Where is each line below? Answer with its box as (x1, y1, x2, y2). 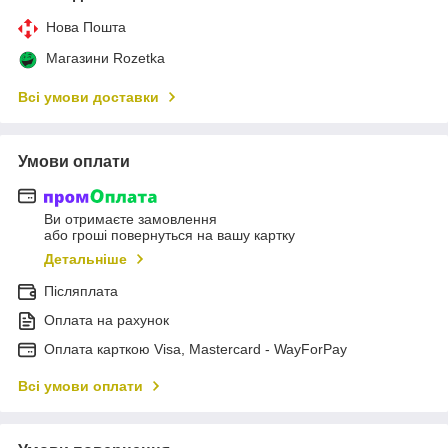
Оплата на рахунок (44, 312, 169, 329)
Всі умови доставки (18, 88, 159, 105)
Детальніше (44, 251, 127, 268)
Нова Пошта (46, 18, 126, 35)
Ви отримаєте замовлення (44, 211, 217, 228)
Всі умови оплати (18, 378, 143, 395)
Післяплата (44, 283, 118, 300)
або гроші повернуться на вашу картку (44, 227, 295, 244)
